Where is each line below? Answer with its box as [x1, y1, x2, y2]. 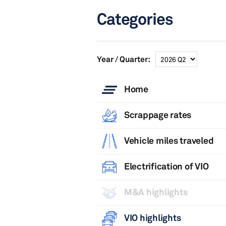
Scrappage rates [122, 108, 191, 120]
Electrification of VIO [122, 160, 209, 172]
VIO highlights [122, 211, 181, 223]
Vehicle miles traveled [122, 134, 214, 146]
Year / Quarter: [97, 54, 150, 64]
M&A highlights [122, 186, 188, 197]
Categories [97, 9, 173, 29]
